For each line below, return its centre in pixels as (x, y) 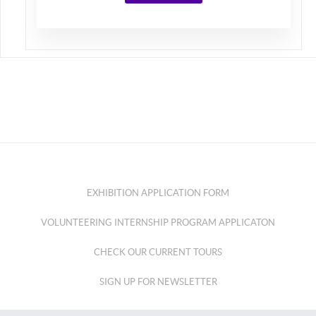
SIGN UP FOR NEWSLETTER (158, 281)
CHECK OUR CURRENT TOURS (158, 252)
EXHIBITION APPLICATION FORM (158, 193)
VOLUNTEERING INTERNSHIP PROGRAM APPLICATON (158, 222)
